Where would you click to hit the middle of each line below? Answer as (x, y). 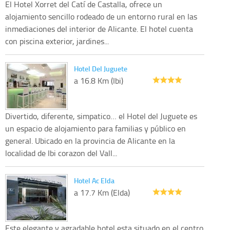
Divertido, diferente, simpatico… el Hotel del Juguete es (101, 116)
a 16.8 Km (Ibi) (99, 80)
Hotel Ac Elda (94, 180)
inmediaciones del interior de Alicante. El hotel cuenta (99, 28)
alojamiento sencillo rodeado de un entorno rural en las (101, 16)
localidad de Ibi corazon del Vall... (61, 153)
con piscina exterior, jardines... (57, 41)
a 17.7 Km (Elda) (102, 192)
